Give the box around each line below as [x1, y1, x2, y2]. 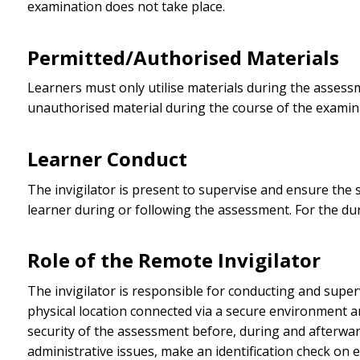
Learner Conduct [27, 145, 187, 172]
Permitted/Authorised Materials [27, 43, 339, 71]
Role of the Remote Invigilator [27, 247, 321, 274]
